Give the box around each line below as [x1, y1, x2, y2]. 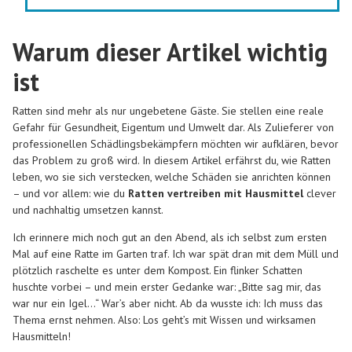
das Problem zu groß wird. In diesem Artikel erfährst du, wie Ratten [13, 152, 331, 167]
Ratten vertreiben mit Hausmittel [128, 185, 303, 200]
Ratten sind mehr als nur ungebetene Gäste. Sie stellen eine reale [13, 103, 324, 118]
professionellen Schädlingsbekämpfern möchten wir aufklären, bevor [13, 136, 339, 151]
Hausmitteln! [13, 329, 71, 344]
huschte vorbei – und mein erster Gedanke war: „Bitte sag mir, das [13, 280, 321, 295]
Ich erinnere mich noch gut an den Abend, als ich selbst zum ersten [13, 230, 327, 245]
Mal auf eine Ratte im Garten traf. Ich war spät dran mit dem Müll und [13, 247, 339, 262]
